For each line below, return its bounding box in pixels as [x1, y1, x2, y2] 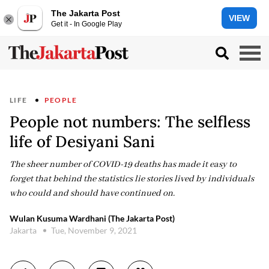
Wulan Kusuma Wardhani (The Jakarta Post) [10, 213, 175, 223]
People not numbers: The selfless [10, 112, 250, 131]
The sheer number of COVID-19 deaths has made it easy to [10, 159, 237, 170]
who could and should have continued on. [10, 188, 175, 199]
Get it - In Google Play [51, 19, 122, 28]
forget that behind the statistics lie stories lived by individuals [10, 174, 254, 184]
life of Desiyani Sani [10, 131, 155, 151]
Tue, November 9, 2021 [51, 225, 137, 235]
